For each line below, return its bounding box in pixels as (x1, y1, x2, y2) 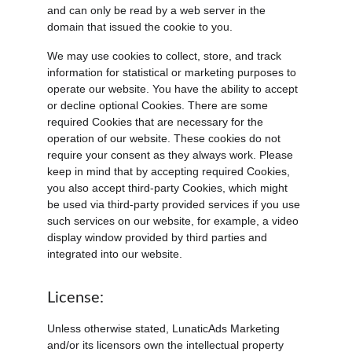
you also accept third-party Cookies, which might (47, 181, 291, 194)
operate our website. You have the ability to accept (47, 82, 301, 95)
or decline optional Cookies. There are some (47, 99, 271, 112)
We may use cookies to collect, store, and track (47, 49, 284, 62)
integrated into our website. (47, 247, 182, 260)
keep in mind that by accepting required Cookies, (47, 165, 293, 178)
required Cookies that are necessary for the (47, 115, 266, 128)
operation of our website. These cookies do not (47, 132, 284, 145)
